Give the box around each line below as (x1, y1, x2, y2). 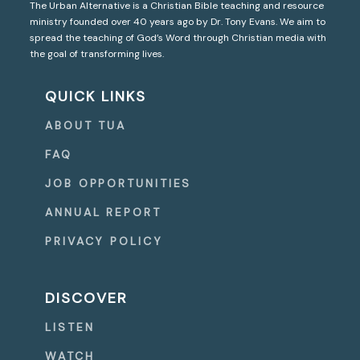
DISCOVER (45, 288, 129, 308)
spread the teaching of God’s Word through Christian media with (30, 31, 327, 44)
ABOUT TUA (45, 117, 127, 133)
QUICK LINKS (45, 86, 147, 106)
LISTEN (45, 319, 95, 334)
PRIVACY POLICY (45, 233, 163, 248)
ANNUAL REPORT (45, 204, 162, 219)
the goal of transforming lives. (30, 47, 165, 60)
